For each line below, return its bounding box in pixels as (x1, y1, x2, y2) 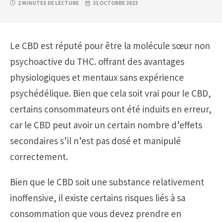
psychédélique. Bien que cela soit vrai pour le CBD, (10, 87, 211, 99)
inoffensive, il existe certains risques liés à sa (10, 191, 185, 204)
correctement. (10, 150, 68, 163)
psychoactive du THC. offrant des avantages (10, 55, 184, 67)
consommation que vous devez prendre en (10, 207, 181, 220)
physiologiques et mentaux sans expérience (10, 71, 184, 83)
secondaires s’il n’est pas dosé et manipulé (10, 134, 181, 147)
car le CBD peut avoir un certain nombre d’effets (10, 118, 202, 131)
